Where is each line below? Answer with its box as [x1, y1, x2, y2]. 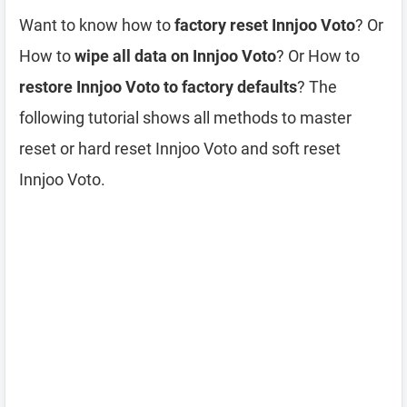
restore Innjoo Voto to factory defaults [19, 77, 297, 96]
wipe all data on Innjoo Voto [74, 46, 276, 65]
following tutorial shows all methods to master [19, 108, 352, 127]
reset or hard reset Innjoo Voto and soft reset [19, 139, 341, 158]
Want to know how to [19, 15, 174, 35]
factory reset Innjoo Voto [174, 15, 355, 35]
